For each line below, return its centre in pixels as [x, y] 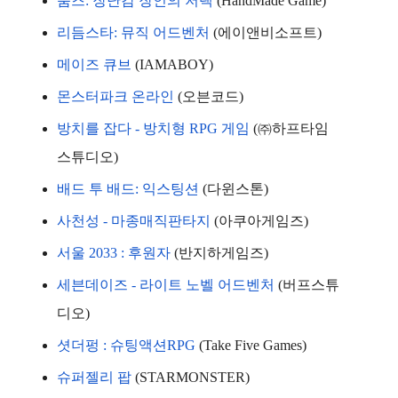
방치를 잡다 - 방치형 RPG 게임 [153, 128]
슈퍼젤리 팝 [94, 377]
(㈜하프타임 [289, 128]
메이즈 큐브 [94, 64]
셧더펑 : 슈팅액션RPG [126, 345]
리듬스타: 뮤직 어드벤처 [133, 32]
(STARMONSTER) [191, 377]
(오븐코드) [209, 96]
